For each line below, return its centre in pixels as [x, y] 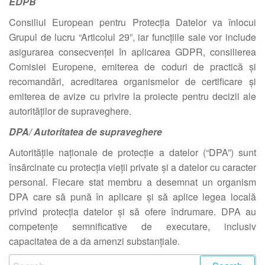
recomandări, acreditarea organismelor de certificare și [132, 81]
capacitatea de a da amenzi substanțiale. [94, 241]
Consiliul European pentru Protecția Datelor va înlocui [132, 22]
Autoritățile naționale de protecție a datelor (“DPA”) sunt [132, 152]
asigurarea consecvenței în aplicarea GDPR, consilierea [132, 52]
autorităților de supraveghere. [70, 111]
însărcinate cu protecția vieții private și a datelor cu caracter [132, 167]
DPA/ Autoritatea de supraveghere [85, 132]
